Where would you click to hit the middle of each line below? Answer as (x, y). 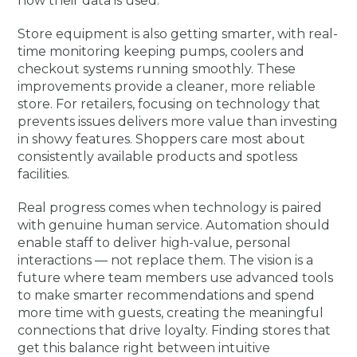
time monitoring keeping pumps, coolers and (161, 51)
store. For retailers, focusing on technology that (169, 104)
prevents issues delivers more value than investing (178, 122)
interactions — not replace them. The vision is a (166, 260)
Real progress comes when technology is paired (170, 208)
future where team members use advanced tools (176, 278)
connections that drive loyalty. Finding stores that (175, 330)
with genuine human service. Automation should (174, 225)
